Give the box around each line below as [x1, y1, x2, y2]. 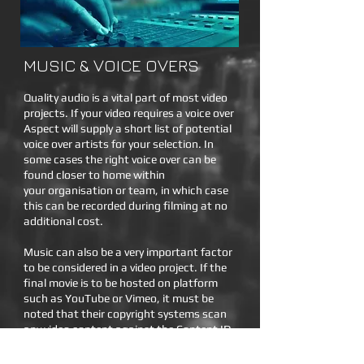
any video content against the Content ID [24, 323, 232, 336]
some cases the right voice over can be [24, 153, 216, 166]
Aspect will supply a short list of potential [24, 122, 232, 135]
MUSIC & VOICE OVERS [24, 55, 199, 76]
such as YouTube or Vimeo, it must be [24, 292, 214, 305]
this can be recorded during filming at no [24, 199, 227, 212]
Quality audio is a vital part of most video [24, 91, 227, 104]
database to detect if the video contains [24, 338, 226, 351]
